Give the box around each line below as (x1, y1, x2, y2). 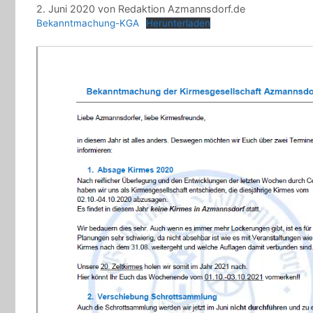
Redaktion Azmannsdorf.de (118, 3, 245, 15)
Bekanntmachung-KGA (36, 17, 139, 29)
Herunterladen (146, 17, 211, 29)
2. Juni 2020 (36, 3, 95, 15)
